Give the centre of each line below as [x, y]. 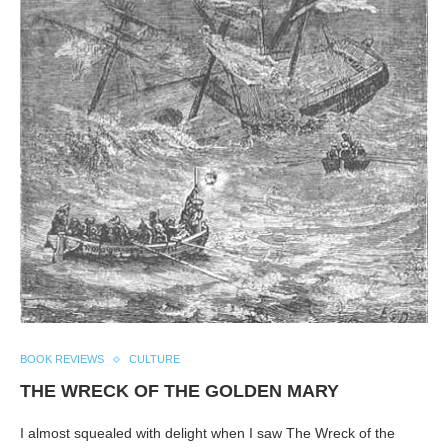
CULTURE [154, 359]
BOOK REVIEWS [62, 359]
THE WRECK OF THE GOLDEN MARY [179, 391]
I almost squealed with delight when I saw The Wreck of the [207, 433]
